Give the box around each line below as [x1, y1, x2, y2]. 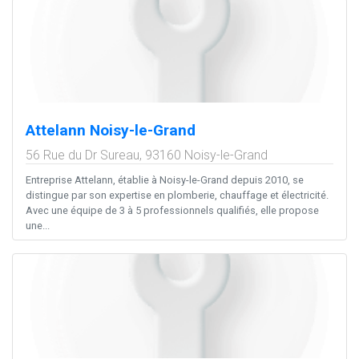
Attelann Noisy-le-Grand [26, 120, 196, 139]
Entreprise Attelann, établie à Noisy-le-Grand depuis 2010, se [26, 173, 304, 186]
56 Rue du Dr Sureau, [26, 147, 145, 163]
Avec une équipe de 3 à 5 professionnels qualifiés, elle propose [26, 204, 319, 216]
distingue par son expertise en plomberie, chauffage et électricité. [26, 188, 329, 201]
